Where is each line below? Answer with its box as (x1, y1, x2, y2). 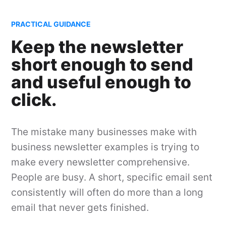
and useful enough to (11, 72, 192, 92)
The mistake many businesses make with (11, 126, 197, 138)
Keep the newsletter (11, 36, 184, 57)
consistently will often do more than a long (11, 187, 204, 198)
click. (11, 89, 57, 110)
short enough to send (11, 54, 194, 75)
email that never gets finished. (11, 202, 149, 213)
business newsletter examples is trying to (11, 141, 200, 153)
